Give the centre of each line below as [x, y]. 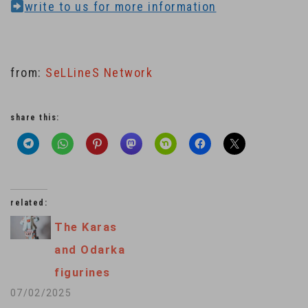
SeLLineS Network [99, 73]
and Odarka [90, 250]
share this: [35, 118]
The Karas [86, 228]
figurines [82, 273]
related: [29, 203]
